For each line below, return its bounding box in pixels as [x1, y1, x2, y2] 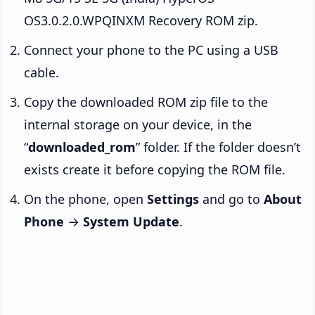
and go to [199, 191, 264, 208]
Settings [147, 191, 199, 208]
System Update [83, 213, 179, 231]
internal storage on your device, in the [24, 116, 252, 134]
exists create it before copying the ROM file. [24, 161, 285, 179]
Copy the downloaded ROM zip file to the [24, 94, 268, 111]
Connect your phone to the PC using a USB [24, 41, 278, 59]
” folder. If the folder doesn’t [136, 139, 301, 156]
